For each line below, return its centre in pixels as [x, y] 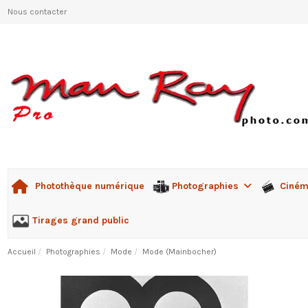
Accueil [21, 252]
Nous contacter [37, 12]
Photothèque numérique [89, 186]
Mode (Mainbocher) [180, 252]
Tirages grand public [80, 220]
